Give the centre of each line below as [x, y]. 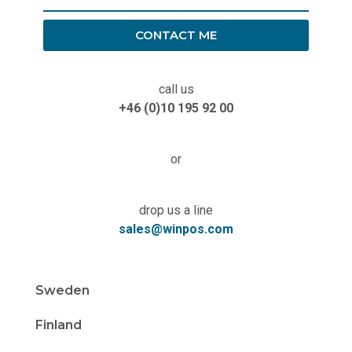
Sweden [62, 291]
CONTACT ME [176, 35]
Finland [59, 325]
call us [176, 90]
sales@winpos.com [176, 229]
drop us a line [176, 210]
